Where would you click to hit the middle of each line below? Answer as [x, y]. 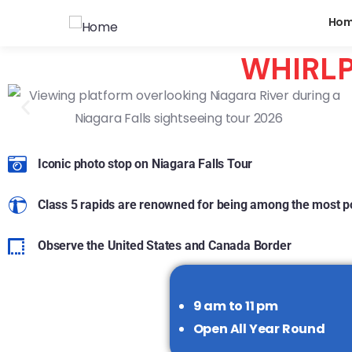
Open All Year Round [259, 329]
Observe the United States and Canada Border [165, 246]
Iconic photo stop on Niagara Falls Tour [145, 164]
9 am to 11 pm [235, 306]
